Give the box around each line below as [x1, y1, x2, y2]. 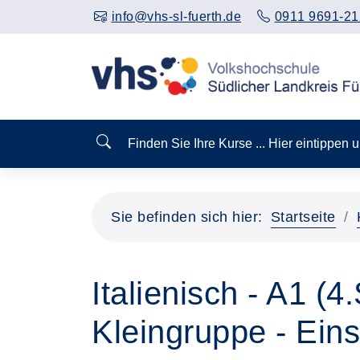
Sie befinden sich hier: [111, 209, 263, 225]
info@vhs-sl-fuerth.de [111, 10, 241, 23]
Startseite [270, 209, 336, 225]
